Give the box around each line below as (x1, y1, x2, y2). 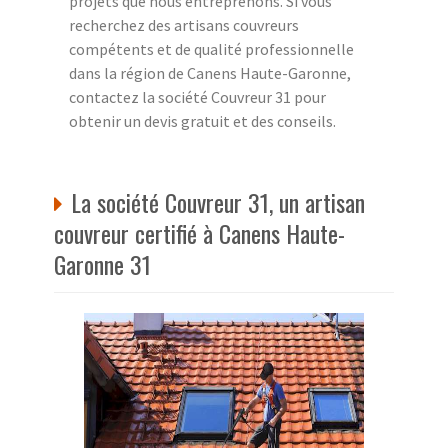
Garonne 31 (54, 245, 151, 282)
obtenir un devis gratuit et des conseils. (69, 110, 336, 131)
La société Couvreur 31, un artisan (71, 183, 365, 220)
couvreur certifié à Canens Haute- (54, 214, 345, 251)
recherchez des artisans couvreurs (69, 14, 299, 35)
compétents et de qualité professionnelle (69, 38, 354, 59)
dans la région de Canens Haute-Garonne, (69, 62, 351, 83)
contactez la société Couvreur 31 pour (69, 86, 326, 107)
